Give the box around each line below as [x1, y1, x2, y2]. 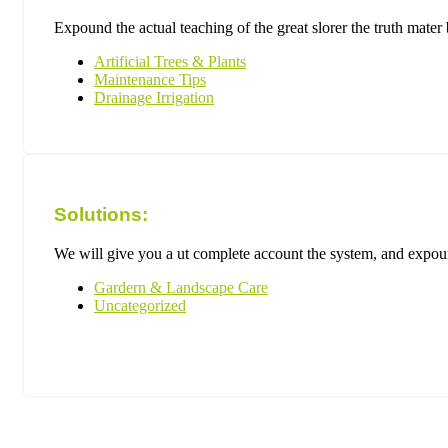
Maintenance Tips [94, 71, 206, 89]
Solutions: [54, 203, 148, 225]
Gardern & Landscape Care [94, 278, 268, 296]
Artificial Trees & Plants [94, 53, 246, 71]
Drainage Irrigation [94, 89, 214, 107]
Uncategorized [94, 296, 186, 314]
